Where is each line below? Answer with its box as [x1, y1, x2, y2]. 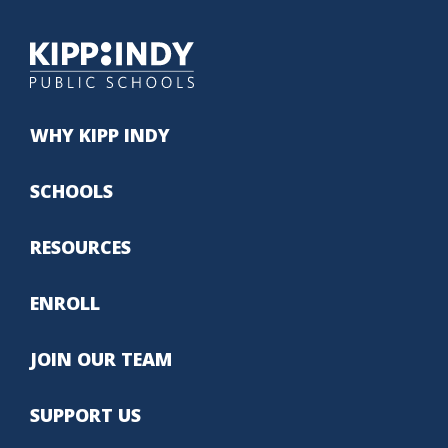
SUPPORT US [30, 402, 141, 427]
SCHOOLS [30, 178, 113, 203]
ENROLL [30, 290, 100, 315]
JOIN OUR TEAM [30, 346, 172, 371]
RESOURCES [30, 234, 131, 259]
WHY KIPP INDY [30, 122, 170, 147]
